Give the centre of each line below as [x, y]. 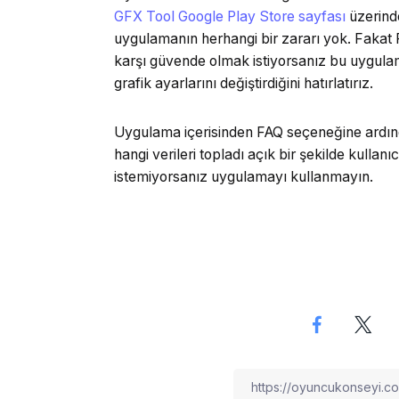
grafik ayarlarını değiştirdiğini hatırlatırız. [244, 83]
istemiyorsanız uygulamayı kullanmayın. [244, 176]
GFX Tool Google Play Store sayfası [230, 16]
